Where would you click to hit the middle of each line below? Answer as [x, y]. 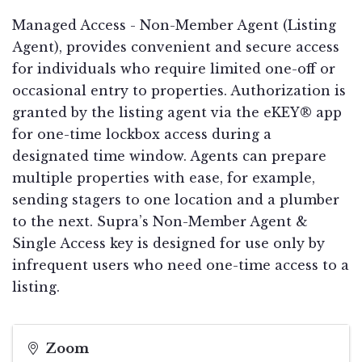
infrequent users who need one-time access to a [181, 265]
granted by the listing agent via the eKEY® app [177, 113]
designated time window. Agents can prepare [169, 156]
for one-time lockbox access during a [142, 135]
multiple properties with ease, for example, [164, 178]
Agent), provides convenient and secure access [176, 47]
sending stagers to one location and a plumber [176, 200]
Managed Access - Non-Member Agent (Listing [174, 25]
